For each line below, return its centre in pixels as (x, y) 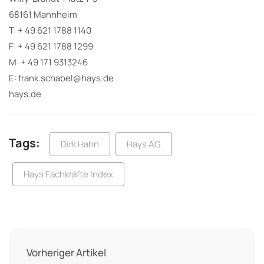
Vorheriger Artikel (66, 253)
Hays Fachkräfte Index (68, 174)
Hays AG (144, 144)
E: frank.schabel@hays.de (61, 78)
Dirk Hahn (80, 144)
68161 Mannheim (43, 15)
